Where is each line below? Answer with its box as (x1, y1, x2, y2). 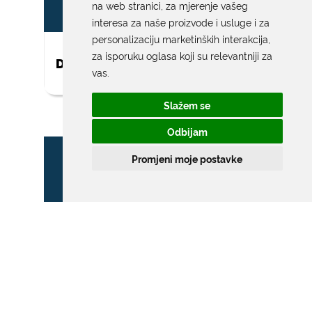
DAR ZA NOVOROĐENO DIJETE (55, 54, 237, 72)
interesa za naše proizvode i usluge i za (91, 15, 270, 29)
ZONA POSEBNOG (55, 260, 163, 279)
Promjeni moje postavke (132, 151, 243, 165)
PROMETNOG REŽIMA (55, 281, 185, 299)
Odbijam (166, 125, 208, 138)
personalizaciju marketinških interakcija (91, 32, 268, 45)
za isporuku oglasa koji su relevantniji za (91, 49, 272, 62)
